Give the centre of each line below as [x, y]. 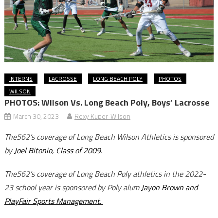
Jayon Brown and [169, 188]
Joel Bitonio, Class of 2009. [57, 151]
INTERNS [21, 79]
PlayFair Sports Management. [54, 201]
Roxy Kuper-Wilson [102, 116]
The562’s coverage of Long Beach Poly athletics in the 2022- [105, 174]
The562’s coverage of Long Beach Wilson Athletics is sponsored [109, 137]
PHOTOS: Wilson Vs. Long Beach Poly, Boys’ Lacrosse [107, 103]
